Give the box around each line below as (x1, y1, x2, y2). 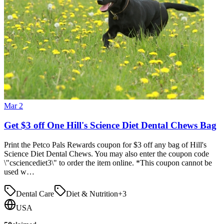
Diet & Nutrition (66, 189, 118, 198)
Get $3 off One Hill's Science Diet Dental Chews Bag (4, 119, 216, 130)
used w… (4, 167, 34, 176)
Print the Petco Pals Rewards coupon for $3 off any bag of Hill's (4, 140, 206, 149)
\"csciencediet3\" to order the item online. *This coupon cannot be (4, 158, 212, 167)
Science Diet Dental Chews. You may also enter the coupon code (4, 149, 209, 158)
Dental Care (16, 189, 54, 198)
